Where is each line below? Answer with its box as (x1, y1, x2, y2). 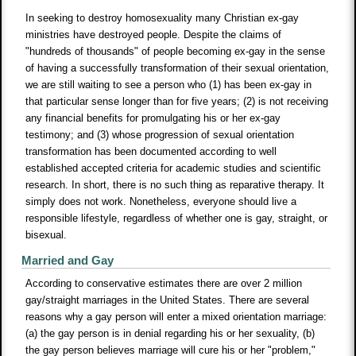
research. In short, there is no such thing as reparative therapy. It (25, 179, 325, 192)
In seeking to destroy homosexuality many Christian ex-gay (25, 12, 300, 25)
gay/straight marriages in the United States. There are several (25, 294, 310, 307)
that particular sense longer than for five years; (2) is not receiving (25, 95, 329, 108)
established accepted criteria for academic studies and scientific (25, 162, 322, 175)
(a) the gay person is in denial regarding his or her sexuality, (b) (25, 327, 315, 340)
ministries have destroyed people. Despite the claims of (25, 29, 282, 41)
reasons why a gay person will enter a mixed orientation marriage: (25, 311, 327, 323)
